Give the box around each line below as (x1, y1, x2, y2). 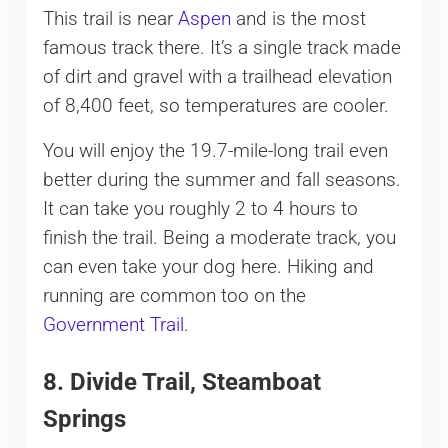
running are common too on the (42, 285, 306, 308)
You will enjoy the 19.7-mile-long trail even (42, 140, 388, 163)
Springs (42, 404, 126, 433)
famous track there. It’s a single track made (42, 37, 401, 60)
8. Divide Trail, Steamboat (42, 367, 321, 396)
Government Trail (42, 314, 184, 337)
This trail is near (42, 8, 178, 31)
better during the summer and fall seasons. (42, 169, 401, 192)
